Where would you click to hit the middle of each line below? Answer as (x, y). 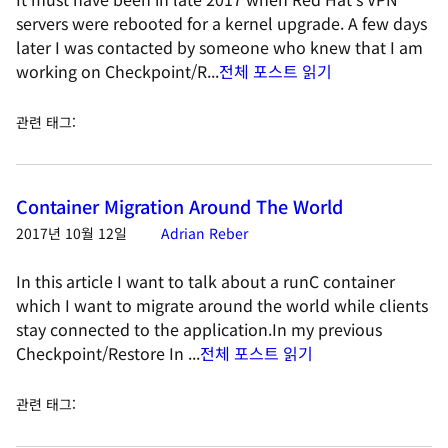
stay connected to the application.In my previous (199, 329)
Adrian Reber (204, 233)
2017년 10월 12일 (71, 233)
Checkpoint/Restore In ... (108, 353)
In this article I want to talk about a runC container (205, 281)
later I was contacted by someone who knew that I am (219, 47)
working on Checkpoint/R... (117, 71)
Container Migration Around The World (179, 206)
